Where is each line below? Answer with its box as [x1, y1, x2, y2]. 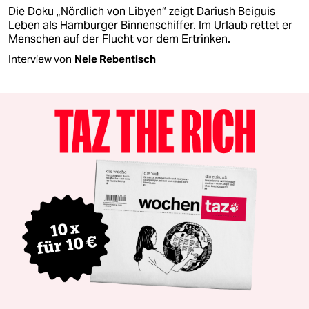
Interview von [8, 52, 72, 66]
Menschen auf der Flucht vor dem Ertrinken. [8, 31, 230, 46]
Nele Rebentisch [74, 52, 156, 66]
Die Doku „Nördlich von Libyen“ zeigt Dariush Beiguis [8, 3, 275, 19]
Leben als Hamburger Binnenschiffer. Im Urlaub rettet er [8, 17, 292, 32]
